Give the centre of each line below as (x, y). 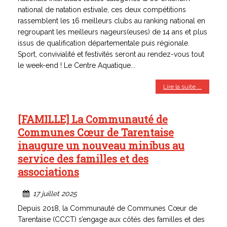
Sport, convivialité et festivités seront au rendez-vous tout (111, 54)
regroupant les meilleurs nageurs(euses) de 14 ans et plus (112, 32)
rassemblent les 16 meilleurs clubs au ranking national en (111, 21)
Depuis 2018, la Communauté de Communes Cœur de (107, 209)
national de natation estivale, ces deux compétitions (102, 10)
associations (48, 172)
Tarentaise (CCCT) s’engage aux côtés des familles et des (111, 220)
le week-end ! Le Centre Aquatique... (77, 66)
